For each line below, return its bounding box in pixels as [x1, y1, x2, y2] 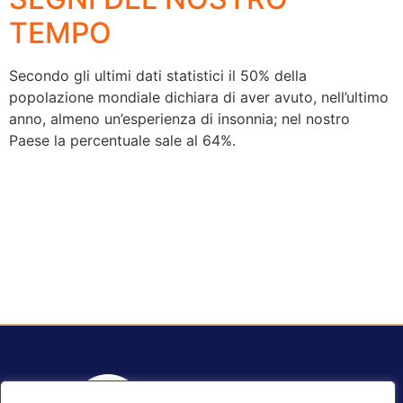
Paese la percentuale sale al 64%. [9, 131, 236, 150]
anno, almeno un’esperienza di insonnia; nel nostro [9, 110, 350, 129]
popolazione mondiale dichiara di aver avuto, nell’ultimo [9, 88, 389, 107]
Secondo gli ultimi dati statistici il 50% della [9, 67, 307, 85]
